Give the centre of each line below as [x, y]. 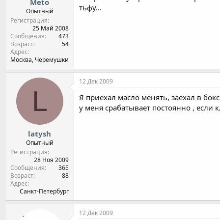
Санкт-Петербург [44, 191]
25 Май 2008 [51, 28]
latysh [40, 133]
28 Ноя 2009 [51, 160]
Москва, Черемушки [40, 60]
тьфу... [90, 7]
